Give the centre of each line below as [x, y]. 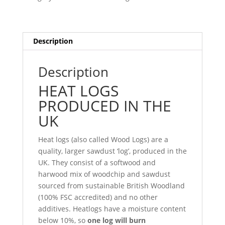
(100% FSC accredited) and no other [98, 197]
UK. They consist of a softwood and [97, 163]
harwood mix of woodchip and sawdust [104, 174]
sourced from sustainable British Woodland [111, 186]
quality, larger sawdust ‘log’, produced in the [112, 151]
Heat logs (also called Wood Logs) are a [103, 140]
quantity [36, 26]
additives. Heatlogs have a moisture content [112, 209]
